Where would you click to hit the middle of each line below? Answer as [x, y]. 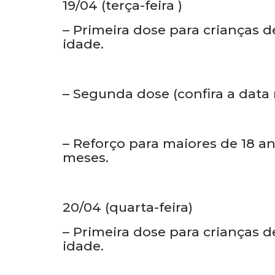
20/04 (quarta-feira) [128, 263]
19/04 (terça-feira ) [122, 61]
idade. [85, 100]
